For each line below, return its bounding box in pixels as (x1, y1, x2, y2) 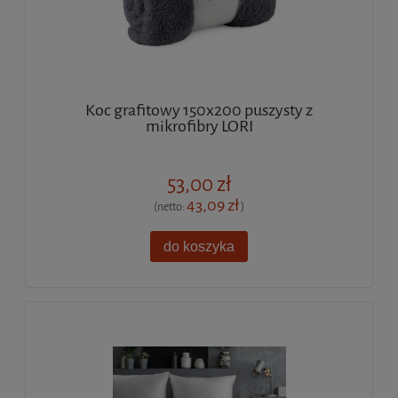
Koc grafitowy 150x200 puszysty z (85, 99, 313, 122)
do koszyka (163, 238, 235, 254)
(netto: (154, 199, 187, 215)
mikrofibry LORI (145, 115, 253, 138)
